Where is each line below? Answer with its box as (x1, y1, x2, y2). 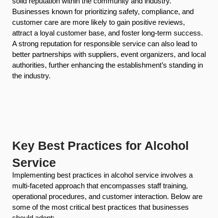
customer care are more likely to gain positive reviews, (12, 18, 185, 26)
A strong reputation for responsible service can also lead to (12, 39, 197, 48)
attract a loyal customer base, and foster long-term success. (12, 28, 203, 37)
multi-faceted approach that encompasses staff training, (12, 181, 188, 190)
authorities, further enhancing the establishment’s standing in (12, 60, 203, 69)
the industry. (12, 71, 51, 80)
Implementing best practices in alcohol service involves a (12, 170, 193, 179)
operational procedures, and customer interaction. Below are (12, 192, 202, 200)
